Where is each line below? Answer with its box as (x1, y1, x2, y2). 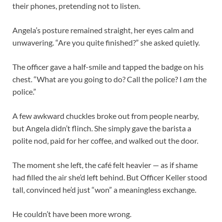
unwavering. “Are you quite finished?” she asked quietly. (12, 37, 200, 47)
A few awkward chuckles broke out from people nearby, (12, 111, 199, 120)
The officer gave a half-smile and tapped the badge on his (12, 61, 204, 71)
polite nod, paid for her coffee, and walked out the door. (12, 135, 198, 145)
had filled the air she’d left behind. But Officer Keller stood (12, 172, 207, 182)
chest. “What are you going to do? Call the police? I (12, 74, 183, 84)
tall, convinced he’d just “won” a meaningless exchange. (12, 184, 196, 194)
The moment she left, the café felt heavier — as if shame (12, 160, 198, 169)
